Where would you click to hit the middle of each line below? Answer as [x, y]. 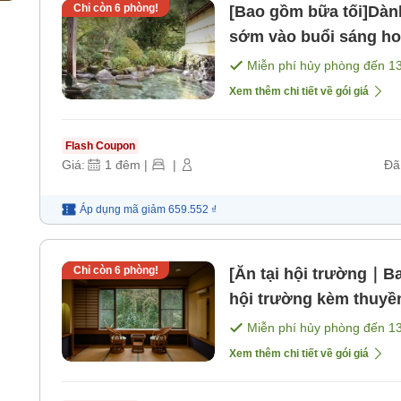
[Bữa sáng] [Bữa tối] [307, 324]
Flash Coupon [100, 146]
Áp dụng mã [109, 210]
